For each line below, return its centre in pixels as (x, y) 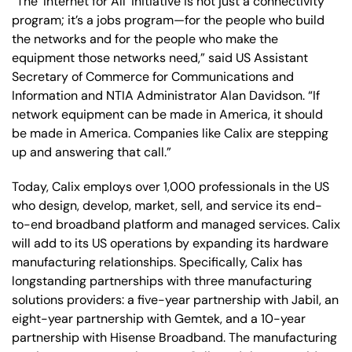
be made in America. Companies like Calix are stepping (170, 133)
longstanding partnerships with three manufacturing (162, 280)
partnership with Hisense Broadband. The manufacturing (174, 337)
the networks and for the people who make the (145, 38)
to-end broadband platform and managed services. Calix (176, 224)
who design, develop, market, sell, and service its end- (167, 205)
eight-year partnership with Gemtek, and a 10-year (159, 318)
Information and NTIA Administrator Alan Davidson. (158, 95)
